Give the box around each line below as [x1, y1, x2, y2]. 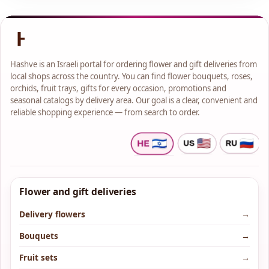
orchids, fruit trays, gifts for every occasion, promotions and [10, 83, 226, 94]
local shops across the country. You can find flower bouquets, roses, [10, 71, 253, 82]
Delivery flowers [19, 208, 85, 220]
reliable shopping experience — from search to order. [10, 107, 200, 118]
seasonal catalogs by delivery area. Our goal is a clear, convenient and [10, 95, 258, 106]
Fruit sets [19, 251, 58, 263]
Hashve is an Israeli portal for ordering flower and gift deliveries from [10, 59, 257, 70]
